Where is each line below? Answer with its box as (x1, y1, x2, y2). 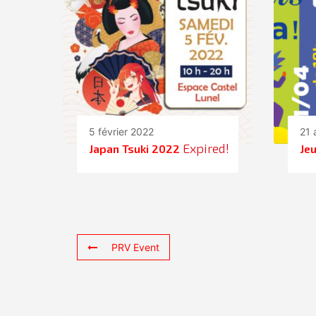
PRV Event (111, 241, 159, 254)
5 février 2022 (89, 126, 154, 138)
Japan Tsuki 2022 (89, 142, 180, 156)
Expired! (183, 140, 229, 157)
